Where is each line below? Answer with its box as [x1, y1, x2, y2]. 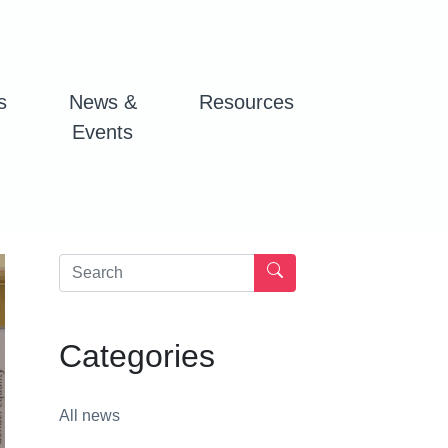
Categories [58, 338, 215, 375]
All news [58, 407, 120, 425]
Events [72, 121, 134, 144]
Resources [198, 91, 294, 114]
